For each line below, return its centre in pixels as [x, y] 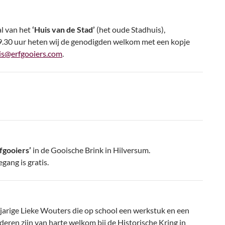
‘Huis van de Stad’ [64, 29]
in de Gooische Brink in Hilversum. [91, 150]
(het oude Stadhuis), [130, 29]
